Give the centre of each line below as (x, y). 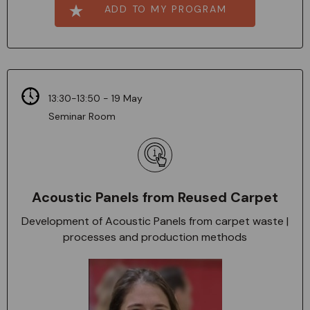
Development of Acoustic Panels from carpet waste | (155, 221)
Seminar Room (82, 116)
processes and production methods (155, 237)
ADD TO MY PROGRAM (165, 9)
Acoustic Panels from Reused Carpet (155, 197)
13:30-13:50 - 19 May (95, 98)
